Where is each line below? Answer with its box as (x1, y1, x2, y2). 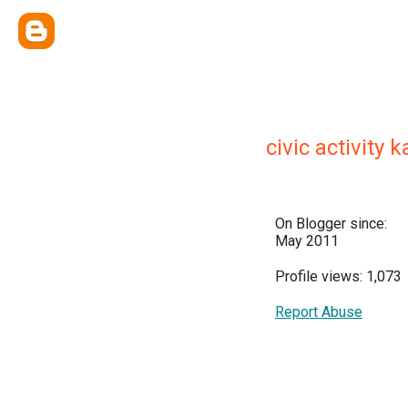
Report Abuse (275, 303, 362, 321)
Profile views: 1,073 (275, 268, 402, 285)
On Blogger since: (275, 215, 387, 232)
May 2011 (275, 232, 339, 250)
